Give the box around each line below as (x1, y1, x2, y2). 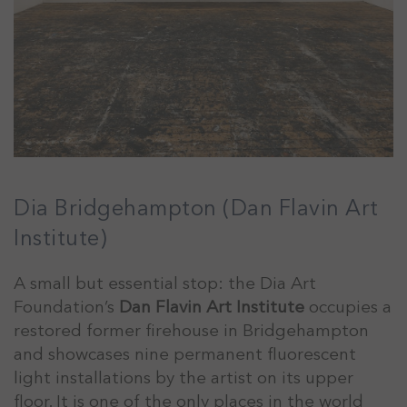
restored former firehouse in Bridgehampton (14, 318, 369, 342)
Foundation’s (14, 294, 119, 319)
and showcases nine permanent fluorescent (14, 342, 356, 366)
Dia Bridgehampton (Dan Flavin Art (14, 193, 379, 223)
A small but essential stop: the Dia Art (14, 271, 316, 295)
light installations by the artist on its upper (14, 365, 353, 390)
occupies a (304, 294, 392, 319)
